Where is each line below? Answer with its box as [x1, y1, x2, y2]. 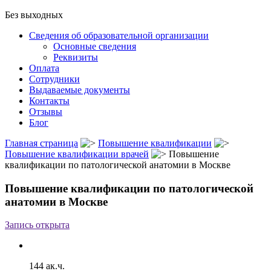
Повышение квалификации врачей [5, 149, 149, 159]
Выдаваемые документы [29, 85, 130, 95]
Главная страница [5, 138, 78, 148]
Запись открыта [5, 220, 70, 230]
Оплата [29, 63, 59, 73]
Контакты [29, 96, 70, 106]
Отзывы [29, 106, 62, 117]
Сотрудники [29, 74, 80, 84]
